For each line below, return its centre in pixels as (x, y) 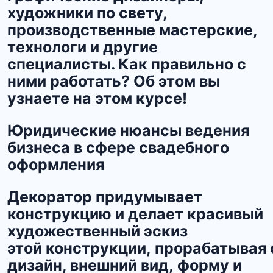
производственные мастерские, (132, 30)
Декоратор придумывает (105, 197)
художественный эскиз (97, 231)
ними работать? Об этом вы (114, 81)
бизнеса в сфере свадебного (118, 148)
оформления (56, 165)
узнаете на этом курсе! (97, 98)
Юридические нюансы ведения (128, 131)
